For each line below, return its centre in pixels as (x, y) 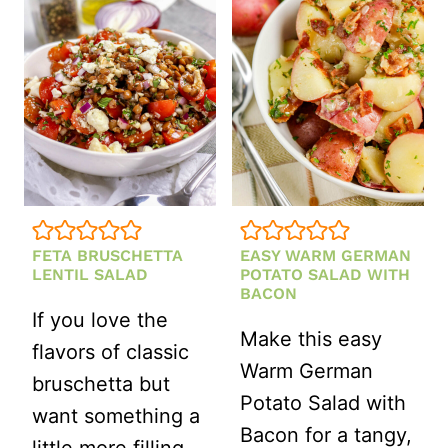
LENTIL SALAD (90, 274)
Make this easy (311, 338)
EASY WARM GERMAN (325, 255)
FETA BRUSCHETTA (107, 255)
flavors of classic (110, 351)
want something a (116, 415)
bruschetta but (101, 383)
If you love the (100, 319)
